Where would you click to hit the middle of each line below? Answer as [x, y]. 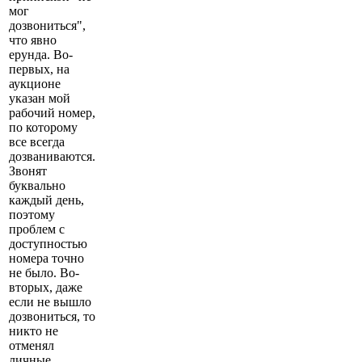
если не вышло [50, 301]
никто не [34, 330]
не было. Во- [44, 272]
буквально [37, 185]
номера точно [46, 258]
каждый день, [46, 200]
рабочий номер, [52, 112]
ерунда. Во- [41, 54]
